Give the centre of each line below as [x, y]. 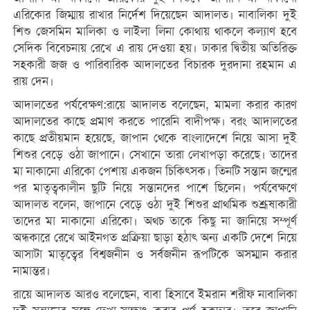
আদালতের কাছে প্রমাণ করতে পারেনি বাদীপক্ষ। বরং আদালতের [155, 121]
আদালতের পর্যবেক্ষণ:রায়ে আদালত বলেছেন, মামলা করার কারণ [155, 104]
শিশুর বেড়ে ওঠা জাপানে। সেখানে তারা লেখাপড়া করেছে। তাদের [155, 154]
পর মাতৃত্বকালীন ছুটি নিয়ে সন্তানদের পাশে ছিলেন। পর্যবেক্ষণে [155, 188]
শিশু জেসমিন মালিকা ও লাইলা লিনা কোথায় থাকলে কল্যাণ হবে [155, 31]
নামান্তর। [31, 271]
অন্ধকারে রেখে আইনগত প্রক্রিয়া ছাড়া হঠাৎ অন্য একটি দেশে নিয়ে [155, 237]
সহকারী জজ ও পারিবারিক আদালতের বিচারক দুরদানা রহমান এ [155, 64]
